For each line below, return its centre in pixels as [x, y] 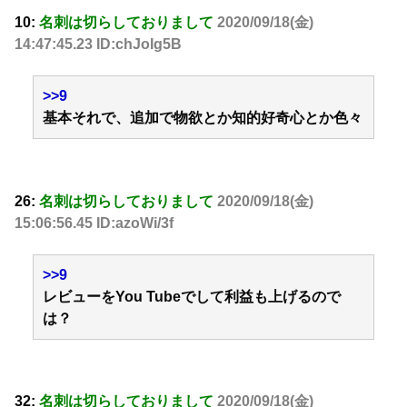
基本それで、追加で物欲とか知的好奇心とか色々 [203, 118]
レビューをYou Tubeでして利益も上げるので [192, 296]
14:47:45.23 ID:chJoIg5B [98, 44]
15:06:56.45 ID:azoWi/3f [94, 223]
